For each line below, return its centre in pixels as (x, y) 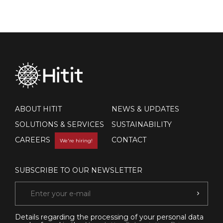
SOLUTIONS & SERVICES (59, 124)
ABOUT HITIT (38, 109)
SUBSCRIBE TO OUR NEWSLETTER (79, 170)
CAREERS (34, 140)
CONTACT (129, 140)
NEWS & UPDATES (145, 109)
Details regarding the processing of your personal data (109, 217)
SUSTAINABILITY (142, 124)
